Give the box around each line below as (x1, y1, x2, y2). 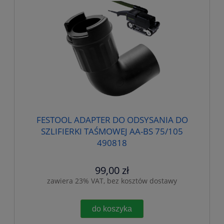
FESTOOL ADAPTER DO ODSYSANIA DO (36, 113, 188, 125)
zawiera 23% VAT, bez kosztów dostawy (47, 176, 177, 185)
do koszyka (92, 204, 132, 213)
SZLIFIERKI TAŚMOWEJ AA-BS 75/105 (41, 125, 183, 137)
